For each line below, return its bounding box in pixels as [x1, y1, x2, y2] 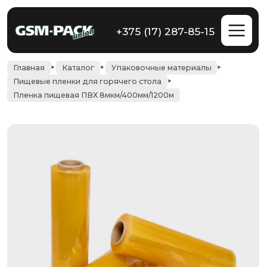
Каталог [49, 51, 76, 58]
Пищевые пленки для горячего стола [10, 61, 131, 69]
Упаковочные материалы [89, 51, 170, 58]
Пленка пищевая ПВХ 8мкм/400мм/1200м [10, 73, 141, 80]
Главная [10, 51, 36, 58]
